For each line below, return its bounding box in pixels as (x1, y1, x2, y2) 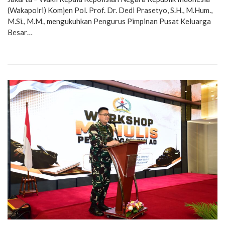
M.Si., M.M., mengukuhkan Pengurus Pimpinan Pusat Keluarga (8, 17, 211, 26)
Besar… (8, 28, 33, 37)
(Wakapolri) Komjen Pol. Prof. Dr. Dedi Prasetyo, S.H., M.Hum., (8, 6, 212, 15)
